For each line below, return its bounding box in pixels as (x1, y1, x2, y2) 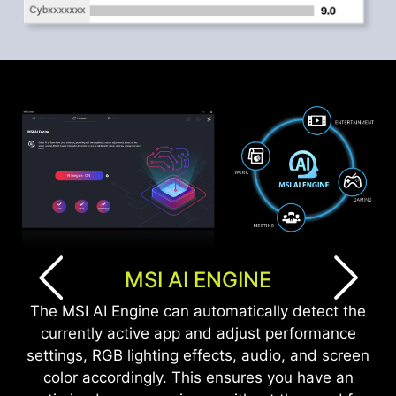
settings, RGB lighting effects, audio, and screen (27, 346, 369, 364)
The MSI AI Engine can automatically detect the (30, 301, 366, 320)
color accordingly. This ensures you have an (42, 368, 354, 386)
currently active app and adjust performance (40, 324, 356, 342)
